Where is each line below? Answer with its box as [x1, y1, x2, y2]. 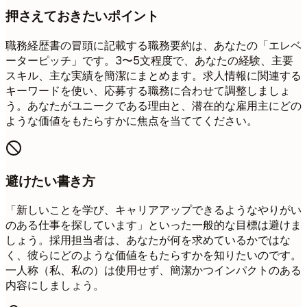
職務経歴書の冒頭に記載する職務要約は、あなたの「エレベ [5, 38, 302, 53]
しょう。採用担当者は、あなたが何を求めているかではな [5, 233, 291, 248]
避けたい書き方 [5, 172, 95, 190]
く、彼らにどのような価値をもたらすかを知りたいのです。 [5, 248, 302, 263]
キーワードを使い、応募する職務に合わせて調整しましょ [5, 83, 291, 98]
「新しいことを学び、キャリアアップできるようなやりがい [5, 203, 302, 218]
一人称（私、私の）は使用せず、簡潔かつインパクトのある [5, 263, 302, 278]
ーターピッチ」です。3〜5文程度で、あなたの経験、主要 [5, 53, 293, 68]
